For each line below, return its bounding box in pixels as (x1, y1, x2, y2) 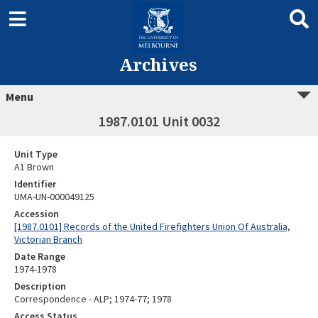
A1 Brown (14, 160, 56, 173)
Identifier (14, 177, 56, 190)
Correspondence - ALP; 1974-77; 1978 (14, 292, 172, 305)
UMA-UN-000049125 (14, 190, 94, 203)
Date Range (14, 250, 65, 263)
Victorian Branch (14, 233, 82, 246)
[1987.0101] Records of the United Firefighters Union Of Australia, (14, 220, 290, 233)
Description (14, 280, 66, 292)
